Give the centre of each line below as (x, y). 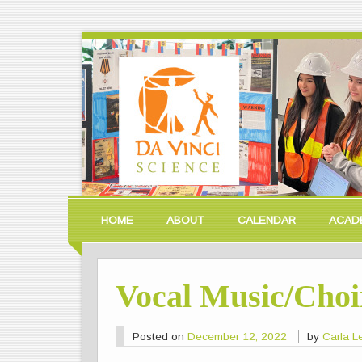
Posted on (160, 336)
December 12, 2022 (237, 336)
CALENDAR (266, 221)
